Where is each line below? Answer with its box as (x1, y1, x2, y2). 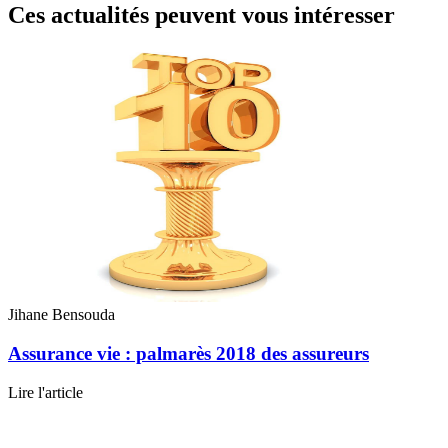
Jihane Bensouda (8, 306, 115, 324)
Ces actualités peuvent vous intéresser (8, 2, 395, 29)
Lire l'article (8, 383, 83, 401)
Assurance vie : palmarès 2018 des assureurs (8, 343, 369, 365)
